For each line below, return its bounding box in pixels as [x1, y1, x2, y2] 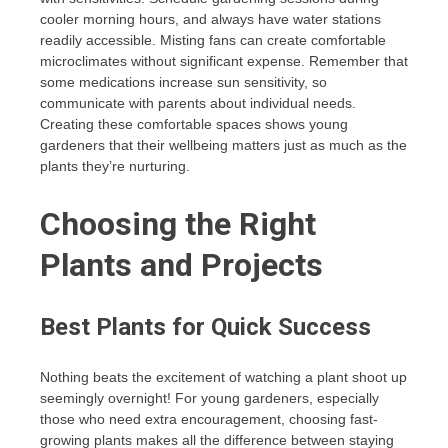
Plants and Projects [40, 245, 323, 284]
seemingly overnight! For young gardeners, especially [40, 390, 379, 407]
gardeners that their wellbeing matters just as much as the [40, 137, 407, 154]
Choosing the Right [40, 204, 316, 243]
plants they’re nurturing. [40, 158, 190, 175]
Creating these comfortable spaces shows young [40, 116, 348, 133]
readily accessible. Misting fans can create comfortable [40, 32, 386, 49]
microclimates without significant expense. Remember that [40, 53, 408, 70]
